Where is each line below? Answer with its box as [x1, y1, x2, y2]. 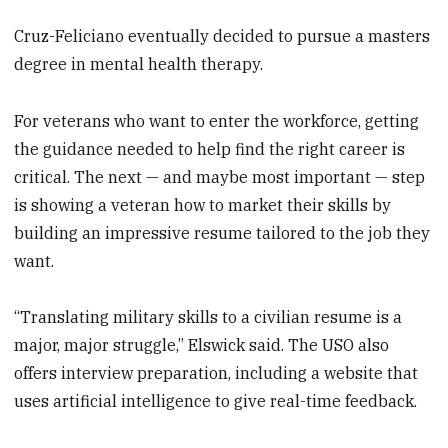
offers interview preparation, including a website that [14, 363, 419, 384]
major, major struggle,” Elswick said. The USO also [14, 335, 390, 356]
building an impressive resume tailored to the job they [14, 222, 431, 243]
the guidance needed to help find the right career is [14, 138, 406, 159]
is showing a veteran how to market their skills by [14, 194, 392, 215]
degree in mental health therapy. [14, 53, 264, 74]
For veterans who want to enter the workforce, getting [14, 110, 420, 131]
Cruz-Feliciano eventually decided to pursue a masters [14, 25, 431, 46]
